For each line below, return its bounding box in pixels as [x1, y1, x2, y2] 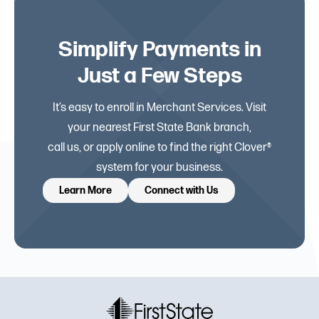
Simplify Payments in [58, 37, 261, 63]
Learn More [59, 184, 112, 197]
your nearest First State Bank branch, [68, 121, 251, 135]
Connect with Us [145, 184, 219, 197]
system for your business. [96, 161, 223, 175]
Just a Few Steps [77, 63, 242, 90]
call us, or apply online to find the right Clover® [48, 141, 271, 155]
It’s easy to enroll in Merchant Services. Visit [53, 101, 266, 115]
